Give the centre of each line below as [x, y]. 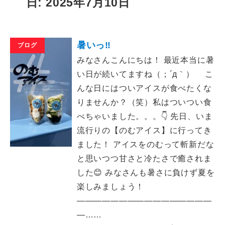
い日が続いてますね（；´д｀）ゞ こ [145, 74]
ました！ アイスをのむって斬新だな [145, 144]
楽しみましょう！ [110, 187]
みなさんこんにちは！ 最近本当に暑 [145, 60]
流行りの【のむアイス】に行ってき [144, 130]
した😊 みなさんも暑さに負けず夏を [146, 173]
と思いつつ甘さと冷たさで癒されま [144, 158]
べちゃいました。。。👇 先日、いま [145, 116]
